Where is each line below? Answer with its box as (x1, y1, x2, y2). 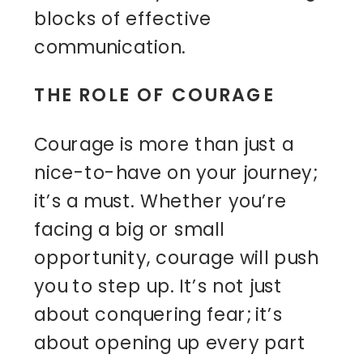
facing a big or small (34, 216, 225, 242)
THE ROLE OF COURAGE (34, 80, 274, 108)
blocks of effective (34, 5, 211, 32)
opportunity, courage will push (34, 244, 319, 271)
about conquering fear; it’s (34, 301, 283, 327)
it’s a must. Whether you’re (34, 187, 288, 214)
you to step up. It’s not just (34, 272, 283, 299)
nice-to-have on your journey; (34, 159, 317, 186)
